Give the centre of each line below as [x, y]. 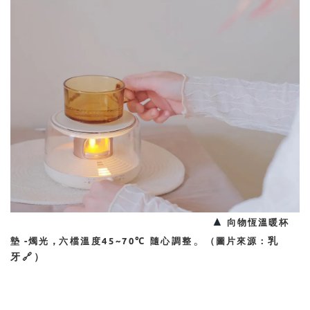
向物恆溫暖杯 [258, 223]
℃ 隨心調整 [164, 241]
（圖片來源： [237, 241]
